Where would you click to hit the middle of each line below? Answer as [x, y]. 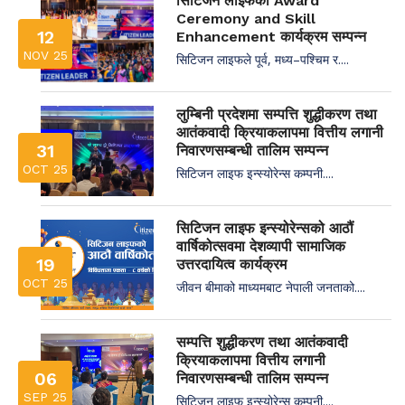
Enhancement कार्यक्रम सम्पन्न [271, 36]
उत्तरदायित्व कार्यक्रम [231, 264]
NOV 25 [45, 55]
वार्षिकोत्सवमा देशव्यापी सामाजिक [261, 246]
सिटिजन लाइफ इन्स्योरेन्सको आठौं [265, 228]
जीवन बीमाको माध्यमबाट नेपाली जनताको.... [271, 287]
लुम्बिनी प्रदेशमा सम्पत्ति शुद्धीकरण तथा [277, 114]
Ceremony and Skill [246, 18]
